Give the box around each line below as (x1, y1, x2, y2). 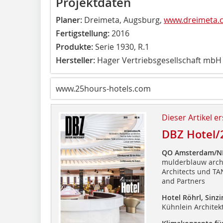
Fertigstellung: (56, 27, 110, 39)
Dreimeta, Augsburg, (84, 14, 164, 25)
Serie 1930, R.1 (95, 41, 149, 52)
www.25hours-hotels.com (56, 83, 151, 94)
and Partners (161, 176, 205, 186)
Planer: (56, 14, 84, 25)
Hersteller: (56, 54, 95, 66)
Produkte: (56, 41, 95, 52)
